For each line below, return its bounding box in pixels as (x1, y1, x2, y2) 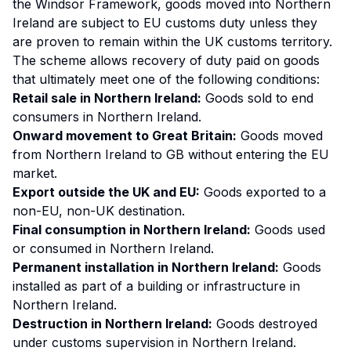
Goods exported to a (200, 184, 326, 200)
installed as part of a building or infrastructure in (13, 278, 300, 294)
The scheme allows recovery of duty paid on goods (13, 52, 320, 68)
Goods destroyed (212, 316, 317, 331)
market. (13, 165, 57, 181)
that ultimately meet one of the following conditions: (13, 71, 320, 87)
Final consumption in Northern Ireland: (13, 222, 251, 237)
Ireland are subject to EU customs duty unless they (13, 15, 317, 31)
